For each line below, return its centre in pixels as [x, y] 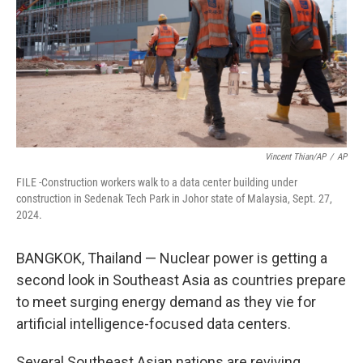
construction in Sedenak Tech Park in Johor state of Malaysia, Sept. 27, [174, 199]
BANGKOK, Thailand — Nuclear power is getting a [172, 258]
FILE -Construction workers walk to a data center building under [157, 182]
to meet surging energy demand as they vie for [166, 302]
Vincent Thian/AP [295, 157]
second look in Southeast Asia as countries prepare [181, 280]
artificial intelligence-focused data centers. [154, 324]
